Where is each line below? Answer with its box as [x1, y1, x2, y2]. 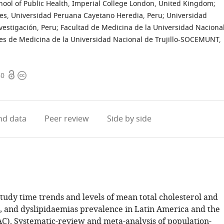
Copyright [17, 69, 55, 81]
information [17, 81, 63, 93]
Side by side [106, 113, 151, 125]
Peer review [44, 113, 89, 125]
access [7, 81, 31, 93]
